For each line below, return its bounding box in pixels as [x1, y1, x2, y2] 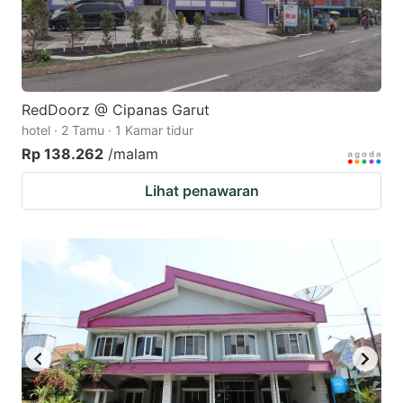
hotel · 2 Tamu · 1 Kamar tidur [22, 122, 193, 139]
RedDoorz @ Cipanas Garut [22, 101, 210, 120]
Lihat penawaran [144, 182, 259, 201]
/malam [108, 145, 158, 164]
